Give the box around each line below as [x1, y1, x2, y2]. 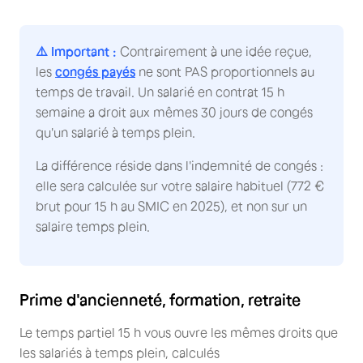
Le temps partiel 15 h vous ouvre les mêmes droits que [19, 325, 338, 340]
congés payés [55, 64, 135, 79]
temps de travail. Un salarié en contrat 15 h [36, 84, 284, 100]
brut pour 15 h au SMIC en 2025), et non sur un [36, 199, 307, 214]
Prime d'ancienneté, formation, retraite [19, 291, 301, 310]
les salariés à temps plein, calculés [19, 345, 220, 361]
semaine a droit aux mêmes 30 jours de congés [36, 105, 313, 120]
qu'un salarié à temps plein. [36, 125, 195, 140]
